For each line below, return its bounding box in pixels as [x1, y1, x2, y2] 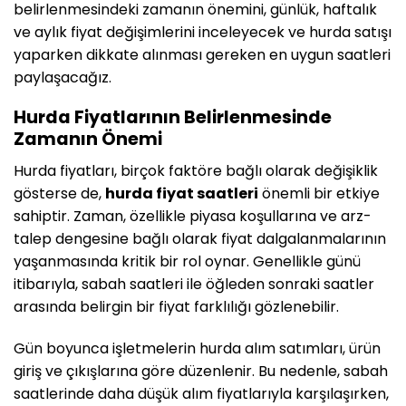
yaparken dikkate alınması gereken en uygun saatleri [14, 43, 391, 65]
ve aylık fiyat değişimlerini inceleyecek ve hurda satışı [14, 21, 391, 43]
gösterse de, [14, 182, 105, 204]
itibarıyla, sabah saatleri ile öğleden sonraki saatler [14, 273, 374, 295]
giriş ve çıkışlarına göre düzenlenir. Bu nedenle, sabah [14, 360, 388, 382]
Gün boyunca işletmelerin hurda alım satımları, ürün [14, 337, 381, 359]
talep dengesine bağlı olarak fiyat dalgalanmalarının [14, 227, 386, 249]
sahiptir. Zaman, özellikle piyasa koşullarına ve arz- [14, 205, 372, 227]
